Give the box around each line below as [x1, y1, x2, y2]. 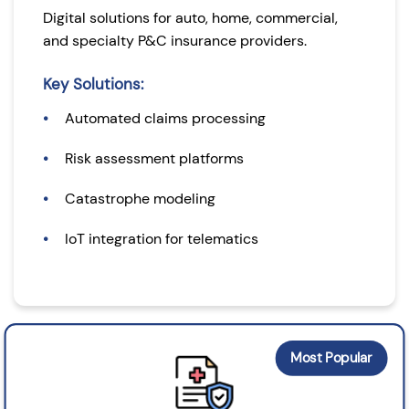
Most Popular [290, 348, 372, 366]
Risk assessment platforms [65, 148, 244, 168]
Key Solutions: [43, 73, 143, 94]
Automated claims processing [65, 108, 266, 128]
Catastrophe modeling [65, 188, 215, 208]
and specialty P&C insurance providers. [43, 30, 307, 50]
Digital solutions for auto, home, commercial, [43, 7, 338, 27]
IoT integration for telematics [65, 228, 258, 248]
